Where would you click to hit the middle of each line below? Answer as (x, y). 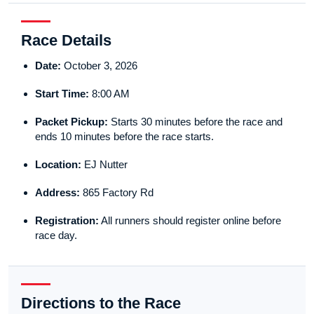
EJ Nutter (104, 165)
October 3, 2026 (99, 66)
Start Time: (62, 94)
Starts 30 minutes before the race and (195, 122)
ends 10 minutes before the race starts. (124, 137)
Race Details (66, 41)
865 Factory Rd (117, 193)
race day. (56, 235)
